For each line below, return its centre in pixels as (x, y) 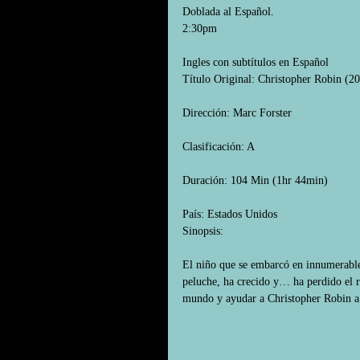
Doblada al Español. (228, 12)
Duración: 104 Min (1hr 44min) (255, 180)
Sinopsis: (203, 231)
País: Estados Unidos (230, 214)
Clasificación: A (219, 147)
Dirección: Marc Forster (237, 113)
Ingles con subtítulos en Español (256, 62)
